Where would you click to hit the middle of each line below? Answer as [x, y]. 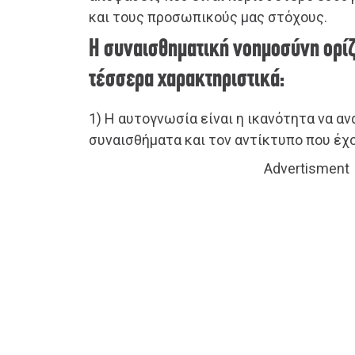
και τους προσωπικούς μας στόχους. [208, 17]
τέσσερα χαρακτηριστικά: [187, 80]
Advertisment [307, 168]
